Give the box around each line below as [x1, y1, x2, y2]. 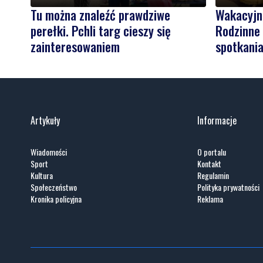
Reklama [197, 192, 223, 205]
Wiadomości [31, 145, 67, 158]
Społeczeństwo [31, 180, 77, 193]
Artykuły [31, 113, 60, 127]
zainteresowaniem [31, 36, 120, 56]
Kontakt [197, 157, 221, 170]
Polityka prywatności [197, 180, 259, 193]
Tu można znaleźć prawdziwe [31, 5, 170, 24]
